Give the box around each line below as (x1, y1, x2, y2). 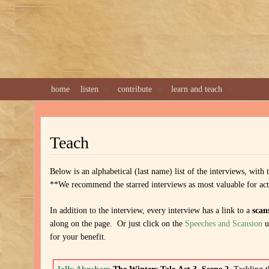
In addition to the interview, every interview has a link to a (50, 206, 253, 215)
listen (80, 85, 99, 94)
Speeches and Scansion (185, 219, 263, 228)
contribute (118, 85, 153, 94)
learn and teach (171, 85, 223, 94)
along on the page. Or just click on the (50, 219, 186, 228)
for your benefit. (50, 232, 107, 241)
